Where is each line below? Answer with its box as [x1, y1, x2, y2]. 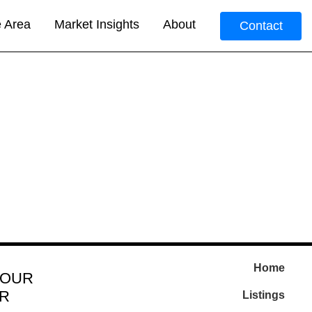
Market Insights [54, 17, 139, 32]
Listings [242, 289, 285, 301]
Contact [240, 18, 283, 33]
